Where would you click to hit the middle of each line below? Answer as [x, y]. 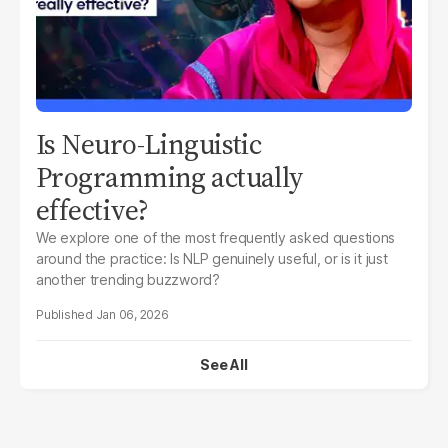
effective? [92, 209]
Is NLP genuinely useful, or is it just [279, 258]
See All [224, 364]
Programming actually [170, 176]
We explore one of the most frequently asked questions [216, 237]
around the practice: [103, 258]
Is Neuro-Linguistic [149, 143]
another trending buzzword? [128, 279]
